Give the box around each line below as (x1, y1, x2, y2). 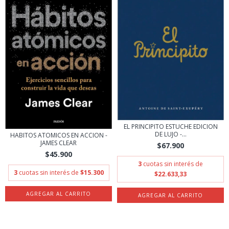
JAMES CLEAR (40, 138, 77, 147)
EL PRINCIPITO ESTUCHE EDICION (123, 122, 218, 131)
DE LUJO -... (154, 129, 187, 139)
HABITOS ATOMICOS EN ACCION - (10, 130, 107, 140)
